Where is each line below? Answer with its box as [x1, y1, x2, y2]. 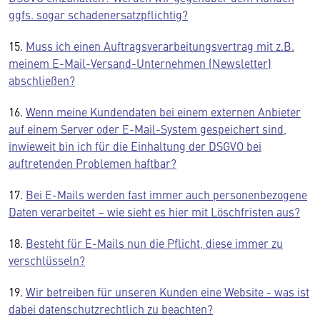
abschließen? [9, 72, 75, 88]
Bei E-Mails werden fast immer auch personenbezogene [26, 186, 307, 202]
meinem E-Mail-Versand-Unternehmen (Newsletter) [9, 55, 271, 71]
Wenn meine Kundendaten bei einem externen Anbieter [26, 104, 301, 119]
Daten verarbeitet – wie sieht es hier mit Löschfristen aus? [9, 204, 300, 219]
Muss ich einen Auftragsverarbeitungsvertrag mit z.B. [26, 38, 294, 54]
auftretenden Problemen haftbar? [9, 155, 176, 171]
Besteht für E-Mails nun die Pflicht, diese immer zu [26, 235, 283, 251]
